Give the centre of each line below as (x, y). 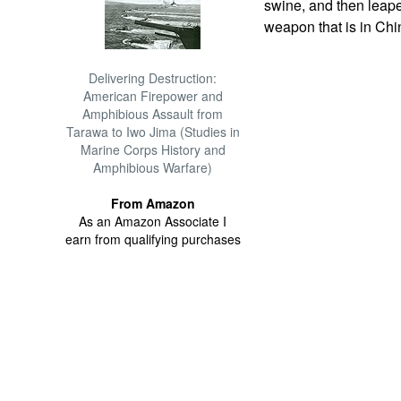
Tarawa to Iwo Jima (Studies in (153, 132)
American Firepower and (153, 96)
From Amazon (153, 203)
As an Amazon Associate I (153, 221)
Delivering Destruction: (153, 78)
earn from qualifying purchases (153, 239)
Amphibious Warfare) (153, 167)
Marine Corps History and (153, 149)
